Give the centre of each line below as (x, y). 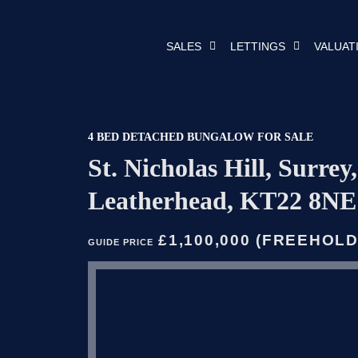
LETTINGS (258, 46)
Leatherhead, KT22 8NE (222, 201)
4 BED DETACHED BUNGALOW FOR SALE (200, 137)
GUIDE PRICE (120, 242)
